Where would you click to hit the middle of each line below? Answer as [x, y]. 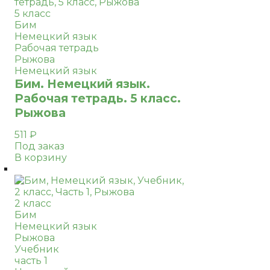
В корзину [41, 158]
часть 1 [31, 261]
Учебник [37, 249]
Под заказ [39, 146]
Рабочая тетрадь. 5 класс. [98, 98]
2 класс [33, 203]
